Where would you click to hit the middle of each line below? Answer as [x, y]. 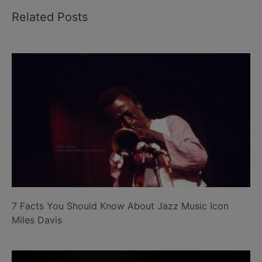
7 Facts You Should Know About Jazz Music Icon [120, 206]
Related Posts [50, 17]
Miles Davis [37, 220]
